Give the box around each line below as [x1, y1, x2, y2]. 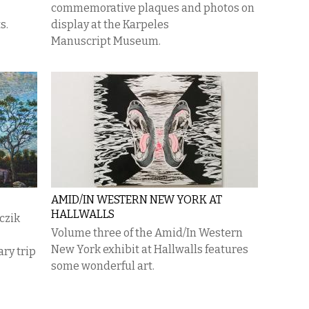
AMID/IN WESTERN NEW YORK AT [51, 193, 222, 206]
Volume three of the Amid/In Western [51, 226, 243, 239]
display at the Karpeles [51, 18, 169, 31]
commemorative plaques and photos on [51, 1, 255, 14]
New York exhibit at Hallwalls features [51, 243, 248, 256]
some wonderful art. [51, 259, 154, 272]
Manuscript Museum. [51, 34, 161, 48]
